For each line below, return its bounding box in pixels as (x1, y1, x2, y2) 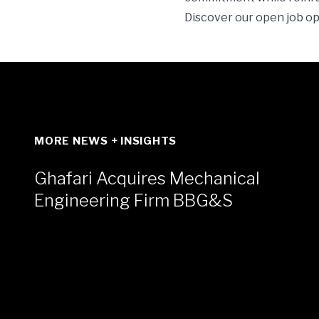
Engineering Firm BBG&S (34, 190, 233, 211)
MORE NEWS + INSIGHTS (34, 135, 177, 148)
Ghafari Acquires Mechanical (34, 168, 260, 189)
